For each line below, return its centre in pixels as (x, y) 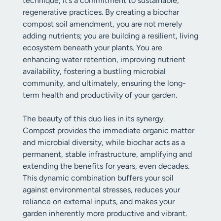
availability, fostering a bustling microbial (94, 71)
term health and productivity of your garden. (100, 95)
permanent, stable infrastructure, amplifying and (107, 154)
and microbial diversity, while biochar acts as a (104, 142)
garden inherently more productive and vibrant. (105, 213)
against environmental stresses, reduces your (101, 190)
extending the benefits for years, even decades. (106, 166)
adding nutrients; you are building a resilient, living (110, 36)
